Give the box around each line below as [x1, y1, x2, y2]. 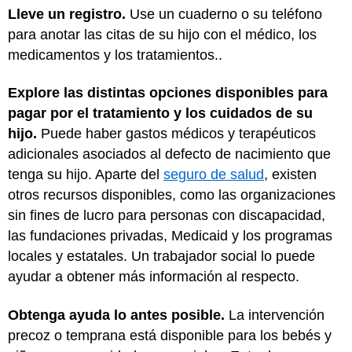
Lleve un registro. [8, 5, 130, 22]
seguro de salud [163, 167, 264, 182]
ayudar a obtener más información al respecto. [8, 269, 299, 284]
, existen [264, 167, 317, 182]
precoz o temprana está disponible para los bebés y [8, 327, 332, 343]
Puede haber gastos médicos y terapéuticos [37, 126, 316, 141]
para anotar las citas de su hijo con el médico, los [8, 26, 317, 42]
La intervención [225, 306, 324, 323]
